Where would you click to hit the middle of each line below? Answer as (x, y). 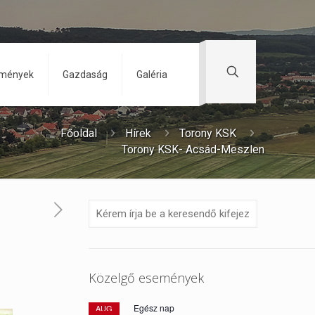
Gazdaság (85, 75)
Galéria (152, 75)
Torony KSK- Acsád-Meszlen (193, 149)
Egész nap (154, 308)
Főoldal (79, 133)
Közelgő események (147, 278)
